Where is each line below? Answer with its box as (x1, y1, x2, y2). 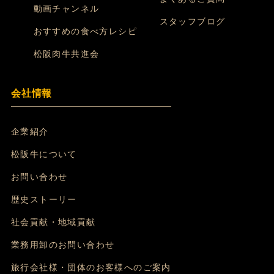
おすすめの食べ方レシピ (33, 27, 137, 37)
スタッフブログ (159, 17, 226, 27)
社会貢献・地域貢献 (11, 218, 96, 228)
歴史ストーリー (11, 195, 77, 205)
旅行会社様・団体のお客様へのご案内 (11, 263, 171, 273)
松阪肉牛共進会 (33, 50, 100, 59)
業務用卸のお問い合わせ (11, 240, 115, 250)
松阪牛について (11, 150, 77, 160)
